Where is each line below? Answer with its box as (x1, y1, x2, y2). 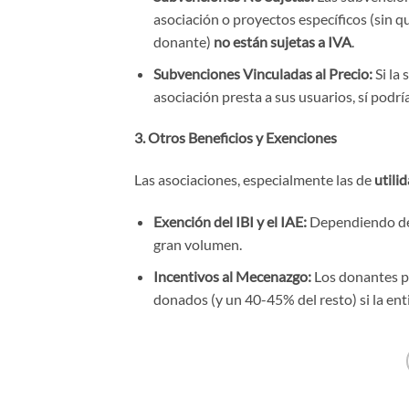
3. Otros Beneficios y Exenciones (134, 129, 337, 147)
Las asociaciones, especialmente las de (134, 171, 374, 189)
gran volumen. (152, 235, 242, 253)
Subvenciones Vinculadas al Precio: (152, 64, 372, 82)
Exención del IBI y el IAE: (152, 212, 307, 230)
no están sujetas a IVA (213, 32, 351, 50)
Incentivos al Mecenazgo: (152, 267, 311, 285)
